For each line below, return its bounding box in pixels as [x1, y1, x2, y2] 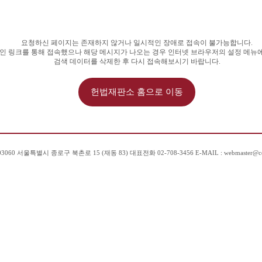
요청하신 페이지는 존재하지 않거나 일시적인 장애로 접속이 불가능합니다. [21, 39, 253, 47]
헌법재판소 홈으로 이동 [91, 87, 183, 96]
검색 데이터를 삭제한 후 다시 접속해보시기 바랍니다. [53, 57, 220, 65]
